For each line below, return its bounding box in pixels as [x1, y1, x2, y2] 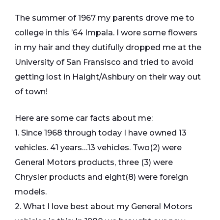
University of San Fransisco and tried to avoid [15, 57, 193, 67]
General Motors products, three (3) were [15, 158, 173, 167]
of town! [15, 87, 48, 97]
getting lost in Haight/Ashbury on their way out [15, 72, 201, 82]
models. [15, 187, 47, 197]
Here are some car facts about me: [15, 113, 153, 123]
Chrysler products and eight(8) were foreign [15, 172, 188, 182]
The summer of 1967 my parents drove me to [15, 13, 194, 23]
